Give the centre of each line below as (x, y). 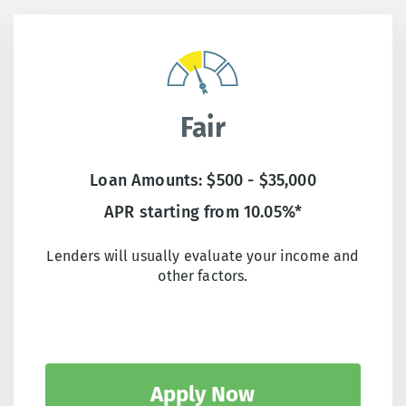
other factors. (203, 276)
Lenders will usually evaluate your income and (203, 256)
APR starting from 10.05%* (203, 213)
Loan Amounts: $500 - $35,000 (203, 181)
